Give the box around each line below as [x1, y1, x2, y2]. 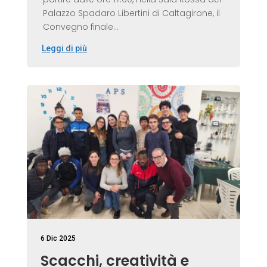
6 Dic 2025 [40, 234, 76, 243]
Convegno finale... [42, 21, 119, 33]
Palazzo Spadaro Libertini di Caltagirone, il [42, 7, 220, 19]
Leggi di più [41, 43, 87, 53]
